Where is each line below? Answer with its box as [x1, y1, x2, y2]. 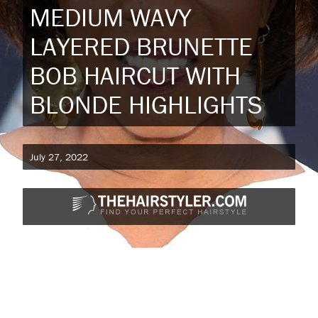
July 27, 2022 [30, 150, 88, 164]
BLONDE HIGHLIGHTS [30, 88, 263, 120]
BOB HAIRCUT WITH [30, 59, 241, 91]
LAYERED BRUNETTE [30, 30, 253, 62]
